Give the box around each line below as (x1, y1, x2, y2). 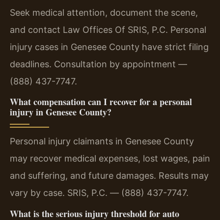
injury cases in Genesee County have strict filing (10, 42, 209, 53)
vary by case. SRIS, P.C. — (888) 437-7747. (10, 188, 189, 198)
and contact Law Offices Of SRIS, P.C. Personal (10, 25, 206, 35)
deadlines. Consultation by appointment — (10, 59, 187, 70)
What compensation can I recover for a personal (10, 95, 192, 109)
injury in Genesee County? (10, 106, 111, 119)
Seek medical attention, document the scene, (10, 7, 198, 18)
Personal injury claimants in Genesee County (10, 136, 194, 147)
